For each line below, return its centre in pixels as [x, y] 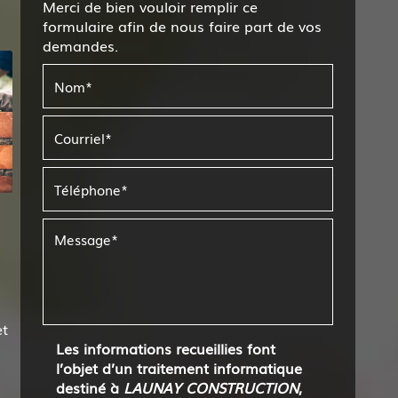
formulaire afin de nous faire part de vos [183, 26]
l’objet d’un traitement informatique [179, 368]
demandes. [81, 45]
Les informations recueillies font [166, 348]
